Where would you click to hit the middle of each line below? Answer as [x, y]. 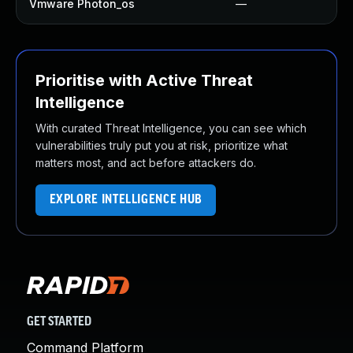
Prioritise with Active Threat [144, 80]
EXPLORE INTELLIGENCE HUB [126, 200]
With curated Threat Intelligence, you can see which [171, 128]
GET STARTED [59, 322]
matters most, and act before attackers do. [146, 163]
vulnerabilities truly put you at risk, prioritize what [162, 145]
